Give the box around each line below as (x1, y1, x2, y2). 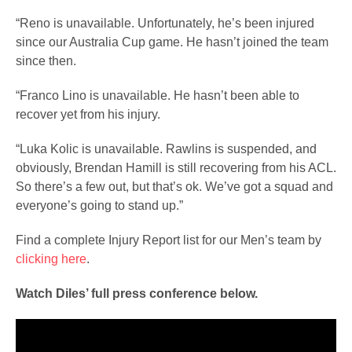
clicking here (16, 252, 86, 266)
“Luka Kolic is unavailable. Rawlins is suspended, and (16, 142, 317, 156)
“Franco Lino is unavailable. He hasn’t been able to (16, 89, 299, 102)
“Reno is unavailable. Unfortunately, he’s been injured (16, 16, 314, 30)
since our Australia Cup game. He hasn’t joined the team (16, 35, 328, 49)
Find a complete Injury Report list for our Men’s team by (16, 233, 321, 247)
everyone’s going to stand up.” (16, 199, 183, 212)
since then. (16, 54, 82, 68)
